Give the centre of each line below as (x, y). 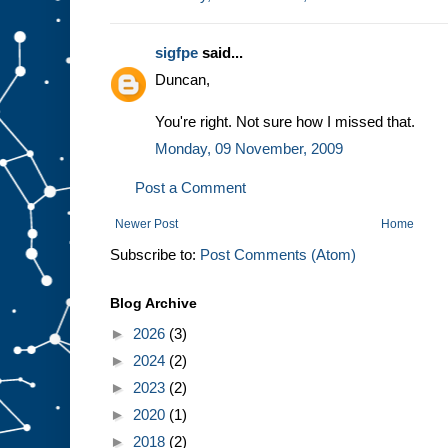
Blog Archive (153, 303)
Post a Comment (190, 188)
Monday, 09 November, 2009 (249, 149)
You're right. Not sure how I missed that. (285, 122)
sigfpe (176, 53)
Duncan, (182, 80)
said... (220, 53)
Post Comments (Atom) (278, 255)
